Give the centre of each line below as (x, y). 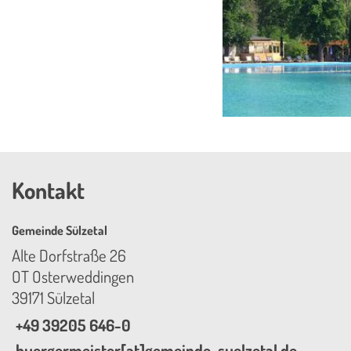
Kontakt (48, 190)
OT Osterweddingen (73, 277)
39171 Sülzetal (53, 298)
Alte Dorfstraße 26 (69, 256)
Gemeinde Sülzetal (60, 231)
